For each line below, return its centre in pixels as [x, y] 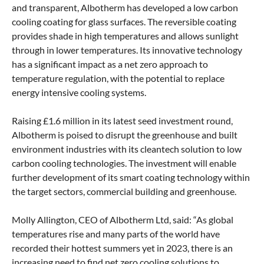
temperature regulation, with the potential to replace [118, 78]
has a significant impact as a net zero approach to [110, 64]
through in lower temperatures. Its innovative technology [127, 50]
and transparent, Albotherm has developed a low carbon [125, 8]
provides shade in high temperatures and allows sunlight [125, 36]
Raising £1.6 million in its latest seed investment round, [122, 121]
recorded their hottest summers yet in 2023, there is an [122, 248]
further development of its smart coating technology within [131, 177]
